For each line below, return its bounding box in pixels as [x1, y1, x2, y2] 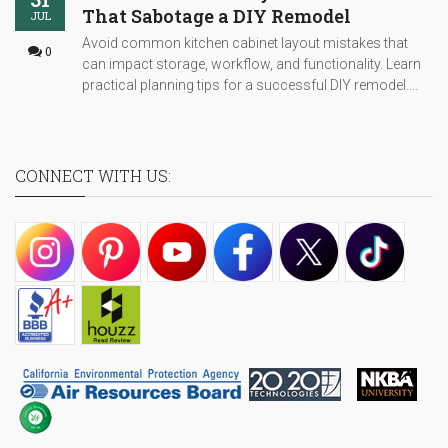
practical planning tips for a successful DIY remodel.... [82, 76, 418, 93]
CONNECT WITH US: [15, 164, 171, 186]
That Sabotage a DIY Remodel [82, 3, 351, 28]
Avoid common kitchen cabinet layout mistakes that [82, 34, 408, 51]
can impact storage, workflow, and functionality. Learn [82, 55, 421, 72]
